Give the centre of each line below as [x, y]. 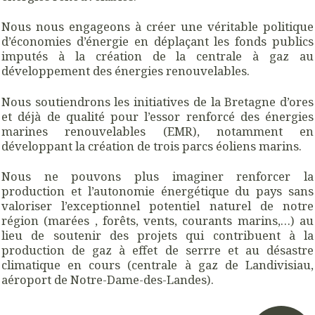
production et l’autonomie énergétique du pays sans [157, 191]
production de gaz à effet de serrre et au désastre [157, 250]
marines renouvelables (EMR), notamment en [157, 131]
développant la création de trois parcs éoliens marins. [152, 146]
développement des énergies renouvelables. [126, 71]
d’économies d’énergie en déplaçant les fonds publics [157, 41]
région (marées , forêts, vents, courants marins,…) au [157, 220]
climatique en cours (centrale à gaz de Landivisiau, [157, 264]
